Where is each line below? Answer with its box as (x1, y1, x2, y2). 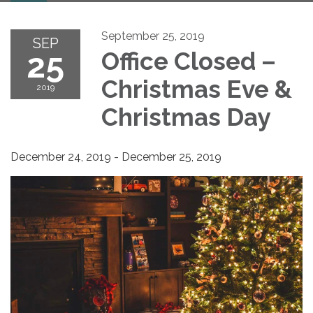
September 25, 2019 (101, 29, 205, 43)
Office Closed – (101, 47, 276, 75)
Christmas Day (101, 103, 270, 131)
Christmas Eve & (101, 75, 292, 103)
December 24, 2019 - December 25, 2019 (10, 150, 221, 163)
